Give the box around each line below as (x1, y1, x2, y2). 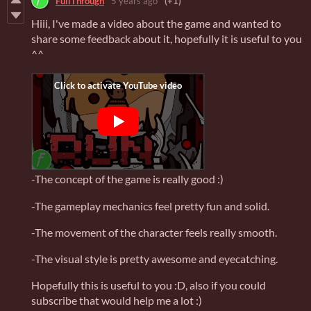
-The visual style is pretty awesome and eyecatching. (31, 252, 278, 266)
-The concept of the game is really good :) (31, 172, 224, 186)
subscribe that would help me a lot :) (31, 294, 202, 308)
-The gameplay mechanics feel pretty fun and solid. (31, 199, 269, 213)
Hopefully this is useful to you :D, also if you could (31, 278, 266, 292)
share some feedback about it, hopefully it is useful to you (31, 32, 302, 46)
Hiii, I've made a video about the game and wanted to (31, 17, 281, 31)
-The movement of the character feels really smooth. (31, 226, 277, 239)
